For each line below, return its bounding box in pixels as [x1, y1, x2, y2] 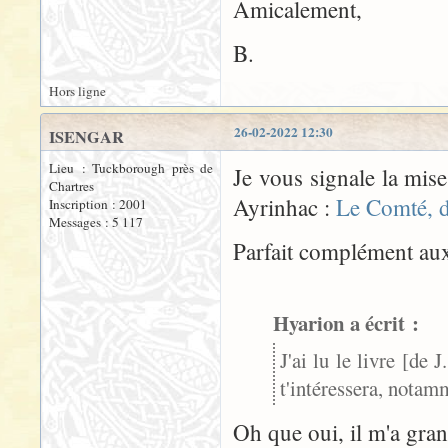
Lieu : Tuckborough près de [49, 158, 213, 177]
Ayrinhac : [233, 191, 336, 222]
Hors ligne [49, 81, 106, 100]
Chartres [49, 176, 94, 195]
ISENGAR [49, 124, 124, 149]
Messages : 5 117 [49, 212, 143, 231]
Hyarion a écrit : [273, 307, 419, 338]
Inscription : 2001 [49, 194, 147, 213]
